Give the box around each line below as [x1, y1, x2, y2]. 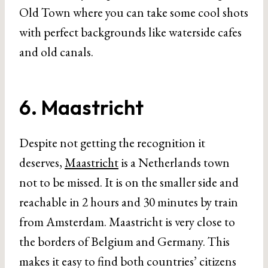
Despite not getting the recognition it [19, 134, 205, 151]
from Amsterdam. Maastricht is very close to [19, 213, 235, 230]
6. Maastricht [19, 94, 144, 120]
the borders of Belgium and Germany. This [19, 233, 230, 249]
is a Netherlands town [118, 154, 230, 170]
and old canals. [19, 43, 93, 60]
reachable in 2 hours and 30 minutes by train [19, 193, 238, 210]
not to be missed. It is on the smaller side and [19, 173, 239, 190]
